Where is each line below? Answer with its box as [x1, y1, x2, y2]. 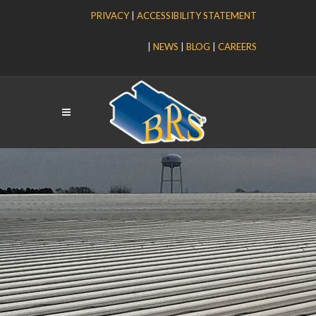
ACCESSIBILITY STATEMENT [137, 10, 257, 21]
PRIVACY [91, 10, 129, 21]
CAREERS [218, 41, 257, 52]
